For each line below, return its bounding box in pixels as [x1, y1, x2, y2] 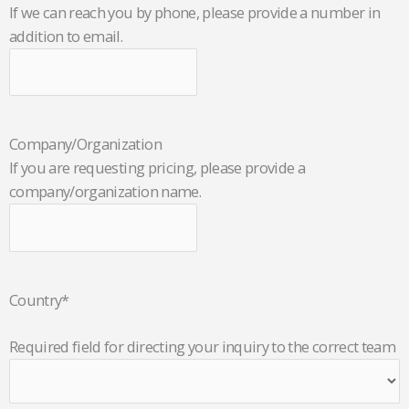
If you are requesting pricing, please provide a [9, 157, 306, 179]
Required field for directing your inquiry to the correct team [9, 335, 395, 357]
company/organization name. [9, 181, 201, 203]
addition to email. [9, 25, 123, 47]
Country [9, 289, 62, 311]
